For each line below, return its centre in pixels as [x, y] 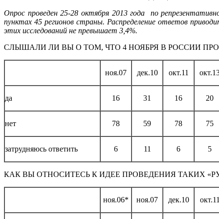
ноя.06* [116, 199]
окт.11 [178, 72]
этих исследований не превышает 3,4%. [71, 30]
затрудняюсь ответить [41, 149]
